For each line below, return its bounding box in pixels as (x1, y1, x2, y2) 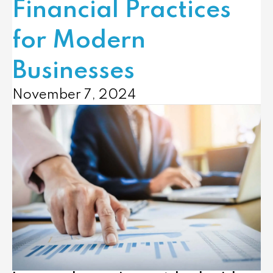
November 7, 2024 (12, 88, 136, 102)
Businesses (12, 59, 135, 83)
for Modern (12, 29, 146, 53)
